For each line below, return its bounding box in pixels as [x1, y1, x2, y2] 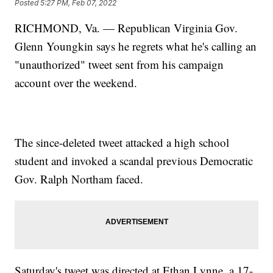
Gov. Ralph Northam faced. [15, 171, 144, 187]
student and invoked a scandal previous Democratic [15, 153, 253, 169]
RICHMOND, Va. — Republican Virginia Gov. [15, 20, 238, 36]
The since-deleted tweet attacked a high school [15, 135, 230, 151]
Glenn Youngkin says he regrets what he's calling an [15, 38, 257, 54]
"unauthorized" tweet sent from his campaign [15, 57, 224, 73]
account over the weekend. [15, 75, 138, 91]
